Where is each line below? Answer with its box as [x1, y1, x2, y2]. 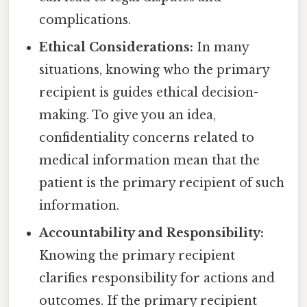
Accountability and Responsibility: [39, 225, 265, 241]
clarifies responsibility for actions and [39, 270, 275, 286]
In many [193, 39, 249, 55]
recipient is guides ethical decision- [39, 84, 259, 100]
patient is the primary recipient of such [39, 175, 285, 191]
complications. [39, 12, 132, 27]
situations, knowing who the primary [39, 62, 270, 77]
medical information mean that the [39, 152, 260, 168]
